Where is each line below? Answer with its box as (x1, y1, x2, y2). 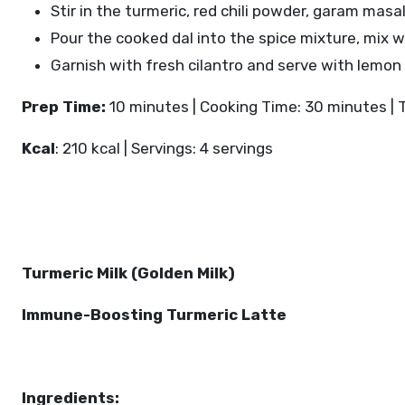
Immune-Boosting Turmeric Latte (22, 306, 287, 324)
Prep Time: (22, 98, 106, 116)
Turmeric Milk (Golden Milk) (22, 264, 235, 282)
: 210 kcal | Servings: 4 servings (55, 139, 273, 157)
